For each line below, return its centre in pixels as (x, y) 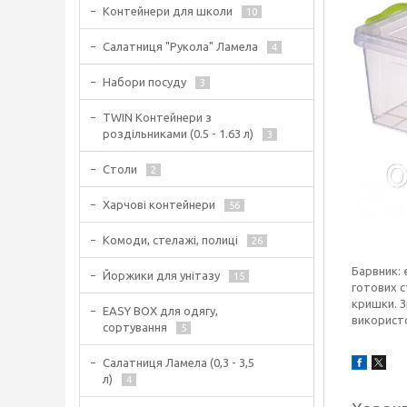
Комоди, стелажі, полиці (170, 240)
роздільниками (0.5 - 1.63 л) (178, 134)
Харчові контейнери (159, 204)
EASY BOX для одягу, (160, 311)
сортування (135, 327)
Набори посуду (144, 82)
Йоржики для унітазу (161, 275)
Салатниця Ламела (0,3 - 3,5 (179, 362)
